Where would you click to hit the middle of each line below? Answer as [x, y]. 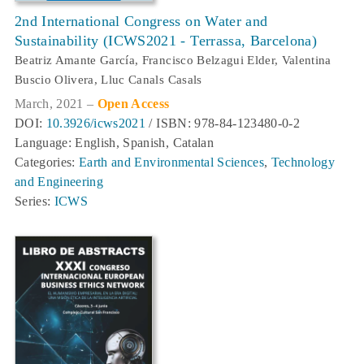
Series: [35, 201]
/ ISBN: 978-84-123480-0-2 [223, 123]
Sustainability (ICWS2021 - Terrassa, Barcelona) [166, 41]
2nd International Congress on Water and [141, 22]
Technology [303, 162]
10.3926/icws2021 [96, 123]
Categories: [47, 162]
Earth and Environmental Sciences [171, 162]
